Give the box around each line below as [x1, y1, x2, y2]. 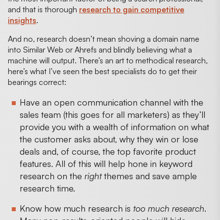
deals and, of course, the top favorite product [20, 145, 196, 157]
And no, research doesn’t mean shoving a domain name [8, 33, 199, 44]
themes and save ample [102, 170, 197, 181]
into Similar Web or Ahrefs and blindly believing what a [8, 44, 192, 55]
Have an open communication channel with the [20, 96, 203, 108]
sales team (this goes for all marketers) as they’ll [20, 109, 205, 120]
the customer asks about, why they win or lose [20, 133, 198, 144]
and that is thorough [8, 4, 79, 14]
